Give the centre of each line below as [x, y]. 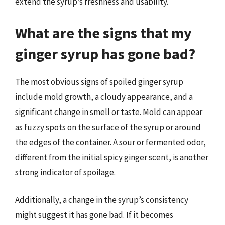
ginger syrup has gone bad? [105, 53]
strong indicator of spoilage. [65, 172]
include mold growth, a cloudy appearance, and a [104, 97]
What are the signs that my [103, 32]
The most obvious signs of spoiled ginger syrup [99, 82]
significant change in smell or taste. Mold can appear [109, 112]
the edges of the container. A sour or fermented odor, [110, 142]
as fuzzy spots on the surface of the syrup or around [108, 127]
